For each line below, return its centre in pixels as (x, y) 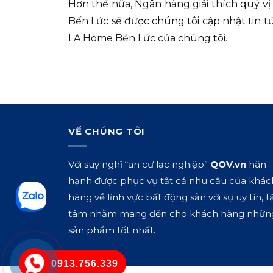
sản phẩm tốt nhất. (112, 230)
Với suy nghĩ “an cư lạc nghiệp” (139, 165)
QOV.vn (228, 165)
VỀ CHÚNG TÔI (107, 131)
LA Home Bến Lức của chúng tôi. (148, 38)
